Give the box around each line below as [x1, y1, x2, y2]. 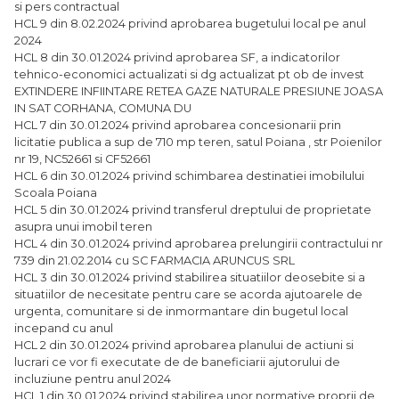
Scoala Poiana [14, 185, 97, 199]
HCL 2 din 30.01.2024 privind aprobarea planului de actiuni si [14, 338, 354, 352]
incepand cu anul [14, 321, 113, 335]
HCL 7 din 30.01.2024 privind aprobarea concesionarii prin [14, 118, 341, 132]
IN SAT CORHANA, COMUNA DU [14, 101, 191, 115]
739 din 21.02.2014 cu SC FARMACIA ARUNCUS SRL [14, 253, 295, 267]
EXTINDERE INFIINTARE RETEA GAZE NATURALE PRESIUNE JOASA [14, 84, 383, 98]
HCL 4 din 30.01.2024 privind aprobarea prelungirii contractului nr [14, 236, 383, 250]
